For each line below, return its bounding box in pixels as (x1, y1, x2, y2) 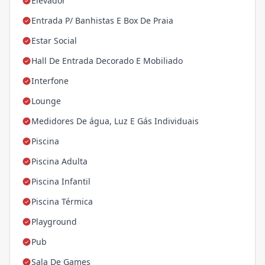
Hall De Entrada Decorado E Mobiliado (31, 55, 183, 67)
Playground (31, 216, 77, 228)
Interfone (31, 75, 69, 87)
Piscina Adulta (31, 156, 88, 167)
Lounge (31, 95, 61, 107)
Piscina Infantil (31, 176, 91, 188)
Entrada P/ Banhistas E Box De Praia (31, 15, 173, 27)
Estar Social (31, 35, 77, 47)
